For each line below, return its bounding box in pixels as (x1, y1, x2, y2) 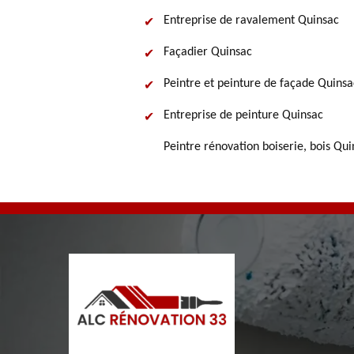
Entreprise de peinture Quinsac (164, 109, 323, 122)
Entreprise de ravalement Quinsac (164, 14, 339, 27)
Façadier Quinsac (164, 46, 252, 58)
